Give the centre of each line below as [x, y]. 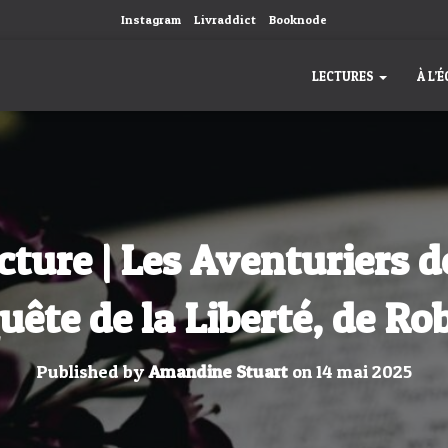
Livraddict [225, 19]
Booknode [298, 19]
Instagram [151, 19]
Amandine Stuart [218, 371]
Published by [92, 371]
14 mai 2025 [364, 371]
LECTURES [344, 76]
